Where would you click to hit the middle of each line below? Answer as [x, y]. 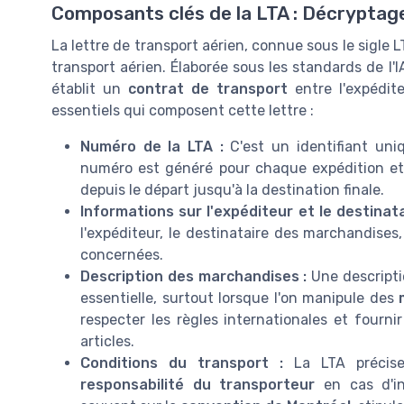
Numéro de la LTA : [152, 147]
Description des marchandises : [194, 277]
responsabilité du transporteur [198, 385]
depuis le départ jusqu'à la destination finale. [232, 190]
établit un [90, 89]
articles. [107, 342]
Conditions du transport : [182, 363]
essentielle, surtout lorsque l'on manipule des [239, 298]
